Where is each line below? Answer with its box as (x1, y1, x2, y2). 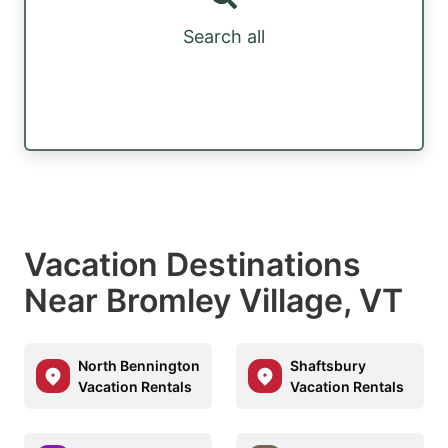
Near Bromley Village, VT (24, 280, 403, 320)
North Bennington (78, 356, 200, 374)
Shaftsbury (290, 356, 366, 374)
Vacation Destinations (24, 244, 361, 284)
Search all (183, 26, 265, 48)
